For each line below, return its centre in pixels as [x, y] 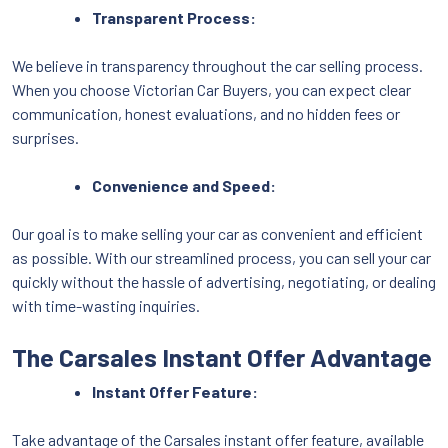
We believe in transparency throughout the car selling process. [217, 65]
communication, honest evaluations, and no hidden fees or [206, 113]
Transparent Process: [174, 17]
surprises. [45, 137]
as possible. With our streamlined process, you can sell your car [221, 257]
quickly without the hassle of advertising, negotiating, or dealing [224, 281]
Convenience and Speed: [184, 185]
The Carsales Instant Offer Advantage [222, 356]
